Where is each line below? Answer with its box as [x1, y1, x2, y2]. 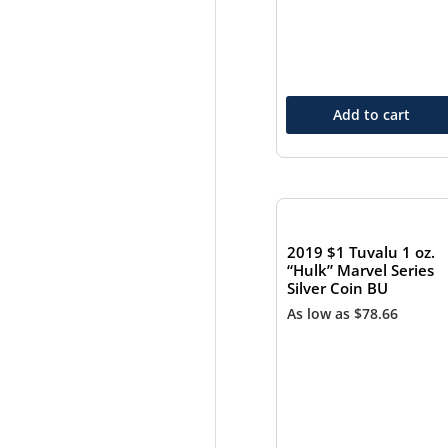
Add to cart [332, 104, 410, 124]
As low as [286, 303, 354, 323]
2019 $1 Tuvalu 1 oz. [286, 242, 435, 263]
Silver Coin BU [286, 278, 388, 299]
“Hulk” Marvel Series [286, 260, 434, 281]
